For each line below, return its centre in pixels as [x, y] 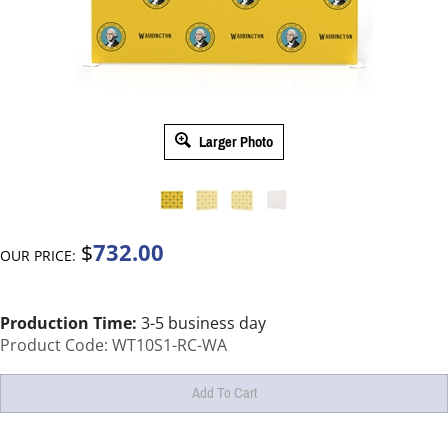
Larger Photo [234, 141]
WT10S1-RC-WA [169, 344]
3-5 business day [201, 322]
